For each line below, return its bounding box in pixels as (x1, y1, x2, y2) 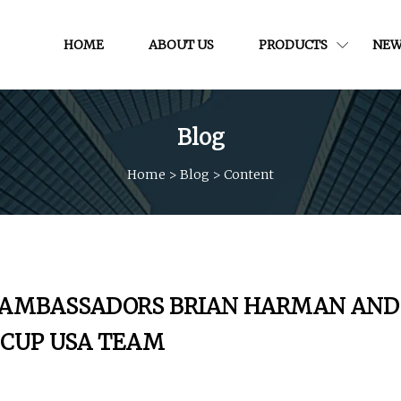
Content (224, 166, 274, 183)
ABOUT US (149, 36, 214, 53)
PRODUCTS (259, 36, 328, 53)
